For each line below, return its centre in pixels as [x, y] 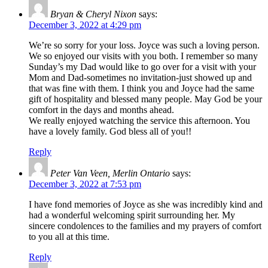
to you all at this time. [69, 237]
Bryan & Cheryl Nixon [93, 14]
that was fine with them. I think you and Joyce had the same [141, 89]
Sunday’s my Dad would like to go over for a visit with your [142, 67]
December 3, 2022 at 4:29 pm [85, 25]
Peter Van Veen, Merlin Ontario [110, 173]
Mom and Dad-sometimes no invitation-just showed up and [140, 78]
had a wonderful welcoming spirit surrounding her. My [132, 215]
